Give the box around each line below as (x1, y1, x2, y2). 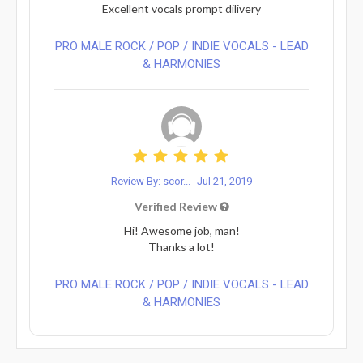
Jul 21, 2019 (197, 174, 252, 187)
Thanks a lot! (148, 239, 215, 254)
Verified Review (134, 199, 220, 213)
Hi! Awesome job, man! (123, 223, 240, 237)
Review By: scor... (111, 174, 193, 187)
